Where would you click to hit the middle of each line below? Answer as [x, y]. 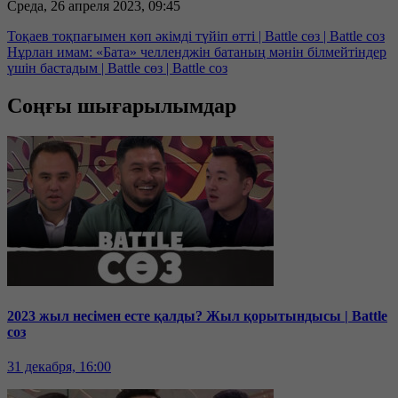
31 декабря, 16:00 [59, 367]
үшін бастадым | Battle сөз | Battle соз [117, 68]
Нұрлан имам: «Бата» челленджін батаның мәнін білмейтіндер [197, 52]
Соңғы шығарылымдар [122, 105]
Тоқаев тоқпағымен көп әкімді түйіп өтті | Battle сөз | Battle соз [196, 36]
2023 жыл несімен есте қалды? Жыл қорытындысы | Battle [197, 315]
